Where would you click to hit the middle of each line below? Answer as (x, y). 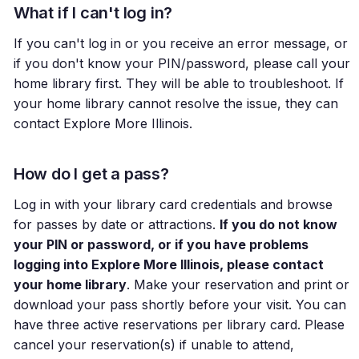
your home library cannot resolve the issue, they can (175, 104)
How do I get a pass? (91, 174)
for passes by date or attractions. (116, 225)
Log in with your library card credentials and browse (173, 205)
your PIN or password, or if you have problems (161, 245)
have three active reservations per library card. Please (179, 325)
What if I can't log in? (93, 13)
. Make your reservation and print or (238, 285)
